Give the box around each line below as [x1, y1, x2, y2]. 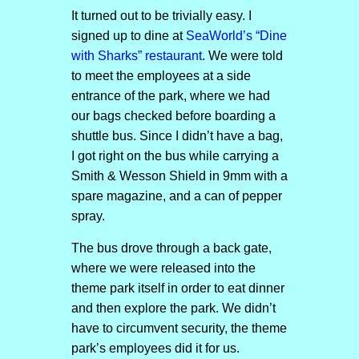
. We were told [201, 49, 283, 63]
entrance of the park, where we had [71, 89, 270, 103]
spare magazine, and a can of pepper [71, 189, 282, 203]
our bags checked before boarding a [71, 109, 276, 123]
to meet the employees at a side [71, 69, 251, 83]
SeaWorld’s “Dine [185, 29, 287, 42]
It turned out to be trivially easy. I [71, 9, 252, 22]
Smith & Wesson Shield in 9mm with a [71, 169, 288, 183]
